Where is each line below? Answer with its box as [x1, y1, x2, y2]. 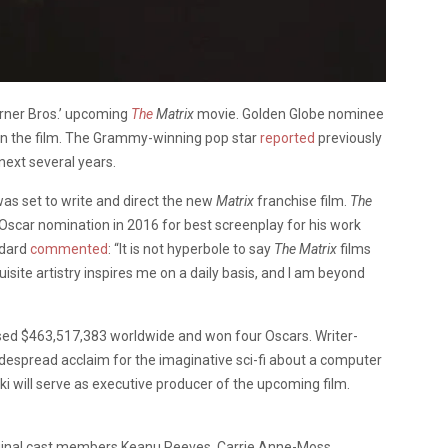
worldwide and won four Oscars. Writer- [107, 328, 358, 345]
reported [260, 130, 315, 147]
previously [315, 130, 382, 147]
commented [30, 241, 108, 258]
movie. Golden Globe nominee [197, 106, 384, 123]
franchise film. [257, 193, 350, 210]
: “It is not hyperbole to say [108, 241, 274, 258]
